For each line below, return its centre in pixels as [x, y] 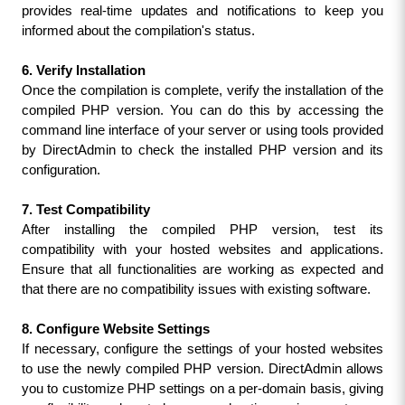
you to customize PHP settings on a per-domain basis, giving [202, 389]
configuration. [61, 170]
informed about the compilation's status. [138, 31]
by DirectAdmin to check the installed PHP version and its [202, 150]
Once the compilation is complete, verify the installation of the [202, 90]
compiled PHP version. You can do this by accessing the [202, 110]
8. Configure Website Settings [115, 329]
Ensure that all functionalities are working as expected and [202, 269]
